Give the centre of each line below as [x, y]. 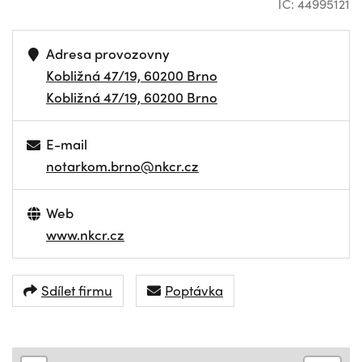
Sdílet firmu [77, 290]
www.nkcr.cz [85, 234]
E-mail [67, 143]
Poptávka [194, 290]
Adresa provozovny [108, 53]
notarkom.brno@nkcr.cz [122, 165]
